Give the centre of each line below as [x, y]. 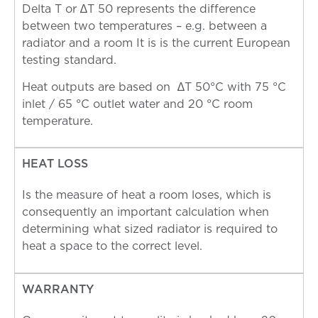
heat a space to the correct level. [112, 247]
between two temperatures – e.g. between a [144, 26]
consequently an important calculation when [146, 213]
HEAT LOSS [55, 164]
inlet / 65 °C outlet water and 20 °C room [137, 104]
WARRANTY [58, 289]
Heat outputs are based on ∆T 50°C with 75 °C [154, 87]
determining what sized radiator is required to [150, 230]
